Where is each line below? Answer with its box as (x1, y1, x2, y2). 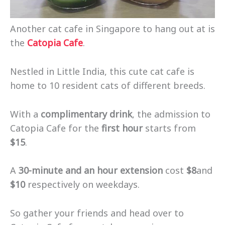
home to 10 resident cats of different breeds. (10, 79, 208, 91)
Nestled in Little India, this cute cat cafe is (10, 65, 194, 77)
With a (10, 107, 41, 120)
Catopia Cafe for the (10, 122, 101, 134)
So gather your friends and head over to (10, 207, 184, 219)
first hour (101, 122, 143, 134)
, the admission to (132, 107, 210, 120)
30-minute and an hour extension (19, 164, 163, 177)
